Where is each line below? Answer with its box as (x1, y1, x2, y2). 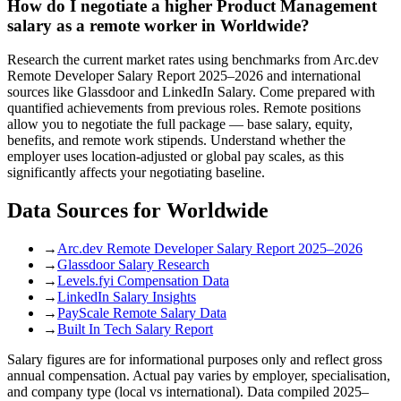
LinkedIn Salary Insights (57, 289, 196, 305)
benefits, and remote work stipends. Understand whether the (7, 132, 346, 149)
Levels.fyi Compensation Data (57, 273, 229, 289)
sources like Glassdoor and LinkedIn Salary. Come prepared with (7, 84, 375, 100)
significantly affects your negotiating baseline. (7, 165, 265, 181)
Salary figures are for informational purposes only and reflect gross (7, 352, 382, 368)
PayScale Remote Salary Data (57, 305, 226, 321)
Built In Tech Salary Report (57, 321, 213, 337)
